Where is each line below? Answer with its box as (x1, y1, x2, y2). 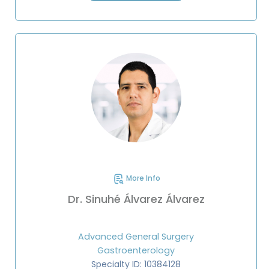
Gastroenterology (97, 244, 175, 257)
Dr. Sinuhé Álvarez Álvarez (67, 192, 205, 207)
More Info (124, 173, 160, 184)
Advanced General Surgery (78, 231, 194, 243)
